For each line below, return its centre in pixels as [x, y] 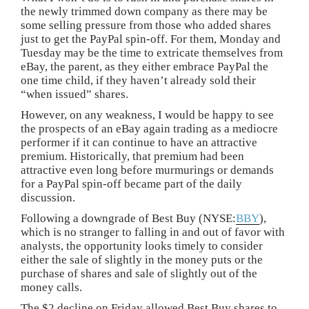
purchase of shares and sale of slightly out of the [139, 273]
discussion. [48, 198]
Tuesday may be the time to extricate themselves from [152, 53]
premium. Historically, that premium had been [132, 156]
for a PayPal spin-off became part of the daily [131, 184]
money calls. [51, 287]
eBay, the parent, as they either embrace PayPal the [144, 67]
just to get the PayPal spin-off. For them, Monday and [151, 39]
